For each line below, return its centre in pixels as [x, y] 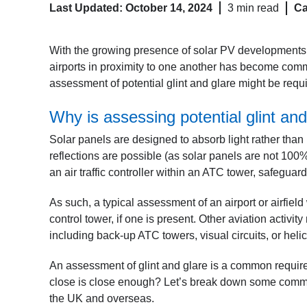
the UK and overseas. [103, 298]
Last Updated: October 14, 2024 [131, 8]
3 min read [253, 8]
